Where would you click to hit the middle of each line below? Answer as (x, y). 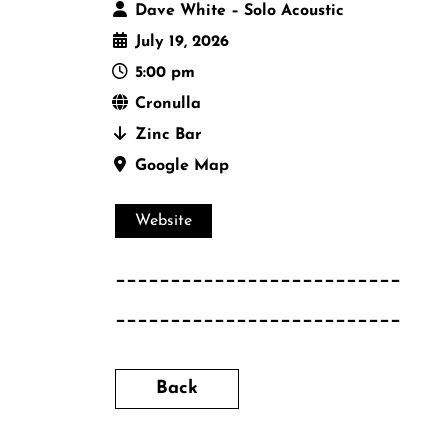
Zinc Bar (168, 135)
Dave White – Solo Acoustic (239, 11)
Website (163, 221)
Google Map (182, 166)
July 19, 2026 (182, 42)
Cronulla (168, 104)
